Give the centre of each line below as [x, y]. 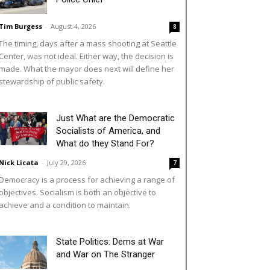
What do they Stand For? [105, 143]
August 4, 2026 [73, 26]
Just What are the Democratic [115, 118]
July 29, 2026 [66, 162]
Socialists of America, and [108, 130]
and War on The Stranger [105, 254]
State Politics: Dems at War [110, 241]
